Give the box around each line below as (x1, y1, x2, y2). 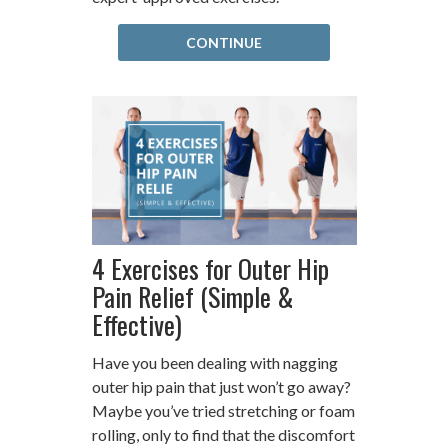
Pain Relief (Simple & (91, 277, 293, 317)
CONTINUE (186, 34, 262, 52)
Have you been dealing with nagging (91, 353, 338, 373)
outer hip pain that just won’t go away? (91, 377, 351, 397)
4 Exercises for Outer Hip (91, 249, 329, 289)
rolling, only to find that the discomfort (91, 425, 355, 445)
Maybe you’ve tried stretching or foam (91, 401, 355, 421)
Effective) (91, 305, 182, 345)
